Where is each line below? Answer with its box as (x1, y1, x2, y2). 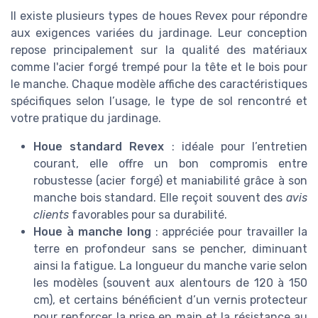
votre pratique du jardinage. (11, 111, 161, 125)
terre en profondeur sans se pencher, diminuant (33, 241, 307, 256)
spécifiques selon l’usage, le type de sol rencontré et (11, 94, 307, 108)
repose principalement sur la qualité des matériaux (11, 43, 307, 57)
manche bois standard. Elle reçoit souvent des (33, 190, 286, 204)
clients (33, 207, 69, 221)
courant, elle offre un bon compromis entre (33, 156, 307, 170)
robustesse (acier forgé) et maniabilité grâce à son (33, 173, 307, 187)
